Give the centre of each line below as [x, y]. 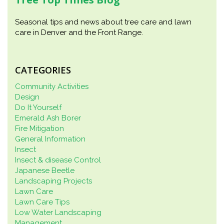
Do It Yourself [38, 108]
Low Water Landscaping [58, 213]
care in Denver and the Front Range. [79, 32]
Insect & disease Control [58, 160]
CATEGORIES [43, 70]
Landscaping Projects [53, 181]
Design [27, 97]
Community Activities [52, 87]
